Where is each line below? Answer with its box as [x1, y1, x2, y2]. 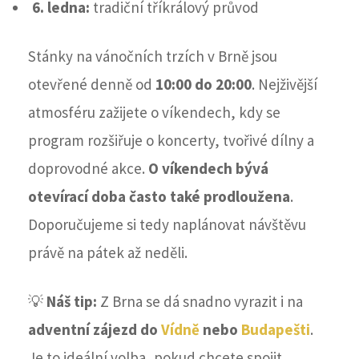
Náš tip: [46, 292, 97, 312]
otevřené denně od [28, 75, 155, 95]
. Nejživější [252, 75, 317, 95]
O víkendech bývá [148, 159, 268, 179]
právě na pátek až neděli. [28, 243, 188, 263]
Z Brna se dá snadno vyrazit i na [97, 292, 303, 312]
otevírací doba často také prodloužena [28, 187, 290, 207]
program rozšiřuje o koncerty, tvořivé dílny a [28, 131, 314, 151]
